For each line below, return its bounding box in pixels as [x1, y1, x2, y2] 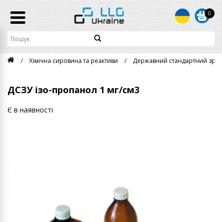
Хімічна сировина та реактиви [29, 56, 118, 65]
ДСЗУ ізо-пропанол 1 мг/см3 [7, 84, 139, 96]
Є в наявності [7, 105, 53, 115]
